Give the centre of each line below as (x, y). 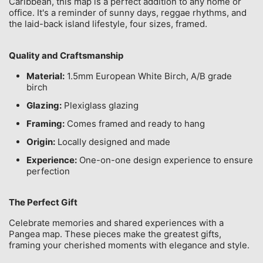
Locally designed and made (113, 141)
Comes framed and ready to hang (135, 123)
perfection (48, 171)
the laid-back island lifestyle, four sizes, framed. (108, 23)
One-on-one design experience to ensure (165, 160)
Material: (45, 76)
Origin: (41, 141)
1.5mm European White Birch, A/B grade (148, 76)
